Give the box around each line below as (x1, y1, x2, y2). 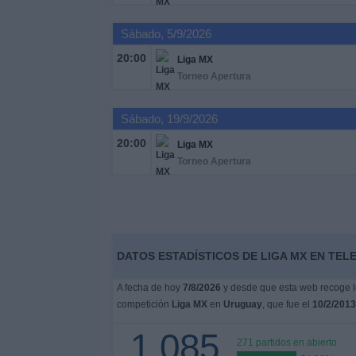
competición (116, 299, 172, 310)
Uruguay (222, 299, 262, 310)
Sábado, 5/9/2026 (120, 27, 211, 41)
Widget (12, 74, 51, 87)
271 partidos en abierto (236, 337, 337, 348)
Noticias (12, 31, 57, 44)
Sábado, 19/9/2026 (120, 112, 218, 126)
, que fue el (261, 299, 312, 310)
